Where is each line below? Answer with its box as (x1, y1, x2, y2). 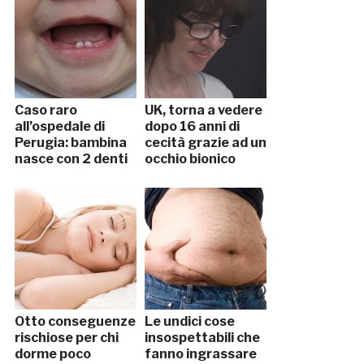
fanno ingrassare (144, 346, 257, 362)
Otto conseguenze (14, 314, 136, 330)
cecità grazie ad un (144, 135, 266, 151)
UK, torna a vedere (144, 102, 262, 119)
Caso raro (14, 102, 77, 119)
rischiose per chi (14, 330, 119, 346)
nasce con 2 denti (14, 151, 128, 167)
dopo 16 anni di (144, 119, 240, 135)
